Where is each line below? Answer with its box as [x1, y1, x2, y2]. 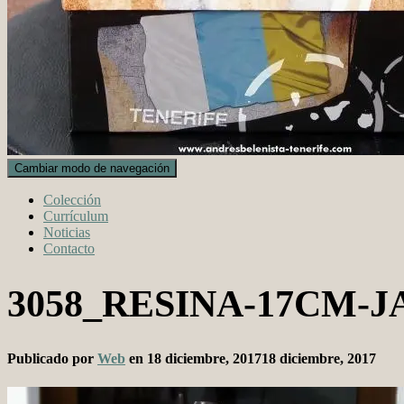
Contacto [43, 241, 95, 256]
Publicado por [7, 351, 97, 367]
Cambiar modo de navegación [14, 161, 170, 175]
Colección [43, 192, 101, 207]
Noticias [43, 225, 90, 240]
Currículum [43, 208, 108, 224]
